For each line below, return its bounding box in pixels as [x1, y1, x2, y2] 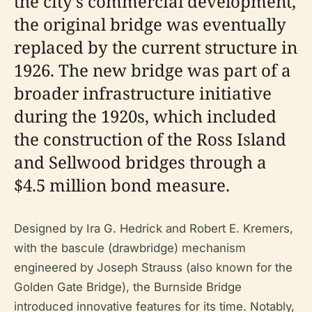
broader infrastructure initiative [14, 81, 272, 105]
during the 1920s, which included [14, 104, 276, 128]
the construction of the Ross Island [14, 127, 286, 151]
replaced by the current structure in [14, 36, 297, 59]
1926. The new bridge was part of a [14, 58, 291, 82]
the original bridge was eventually [14, 13, 286, 36]
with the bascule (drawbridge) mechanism [14, 241, 246, 256]
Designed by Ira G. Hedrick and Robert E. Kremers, [14, 221, 293, 236]
